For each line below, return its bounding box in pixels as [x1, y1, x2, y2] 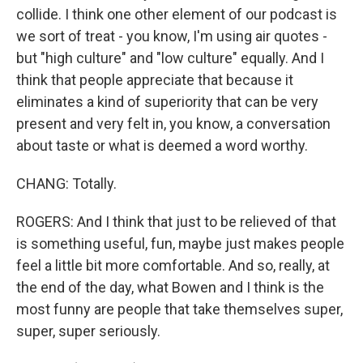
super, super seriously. [16, 322, 160, 340]
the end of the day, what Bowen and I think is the [16, 279, 324, 297]
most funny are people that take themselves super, [16, 301, 343, 318]
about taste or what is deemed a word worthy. [16, 137, 308, 155]
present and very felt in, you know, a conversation [16, 115, 331, 133]
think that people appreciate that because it [16, 71, 293, 89]
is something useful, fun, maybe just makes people [16, 235, 344, 253]
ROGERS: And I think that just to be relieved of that [16, 213, 336, 231]
